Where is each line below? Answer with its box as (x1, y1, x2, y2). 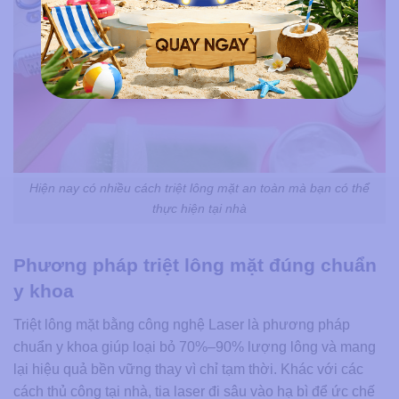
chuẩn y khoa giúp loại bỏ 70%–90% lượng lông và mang (13, 338, 376, 354)
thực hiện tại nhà (152, 200, 247, 216)
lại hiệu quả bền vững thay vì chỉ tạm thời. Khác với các (13, 361, 363, 377)
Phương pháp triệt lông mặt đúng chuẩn (13, 255, 377, 276)
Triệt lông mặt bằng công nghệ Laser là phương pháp (13, 316, 350, 332)
